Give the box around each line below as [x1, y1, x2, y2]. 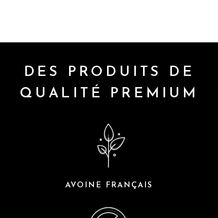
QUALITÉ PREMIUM [19, 86, 199, 101]
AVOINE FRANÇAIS [65, 181, 153, 189]
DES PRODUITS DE [23, 65, 195, 79]
